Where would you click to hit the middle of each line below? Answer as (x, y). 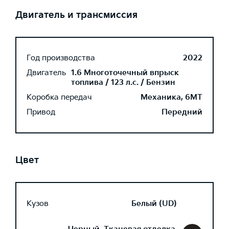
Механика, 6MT (171, 97)
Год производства (61, 58)
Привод (41, 112)
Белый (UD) (154, 203)
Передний (182, 112)
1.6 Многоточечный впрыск (125, 73)
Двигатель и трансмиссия (76, 15)
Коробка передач (59, 97)
